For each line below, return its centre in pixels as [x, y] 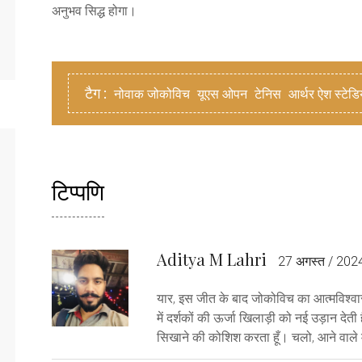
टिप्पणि [78, 191]
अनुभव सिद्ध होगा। [94, 11]
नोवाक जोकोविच [152, 94]
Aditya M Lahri [212, 259]
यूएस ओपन [222, 94]
